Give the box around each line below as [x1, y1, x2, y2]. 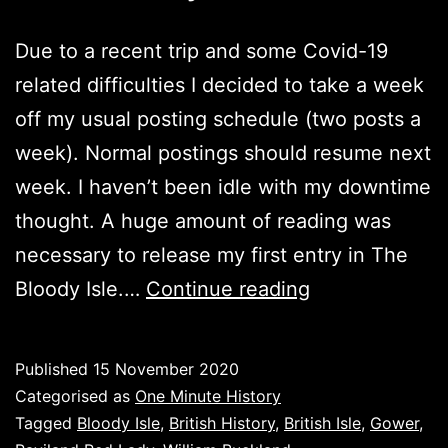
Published [15, 358, 93, 379]
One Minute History [135, 385, 281, 406]
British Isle [284, 412, 361, 433]
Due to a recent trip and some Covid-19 [15, 38, 388, 63]
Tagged [15, 412, 77, 433]
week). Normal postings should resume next [15, 140, 431, 165]
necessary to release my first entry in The [15, 242, 408, 267]
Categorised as [15, 385, 135, 406]
